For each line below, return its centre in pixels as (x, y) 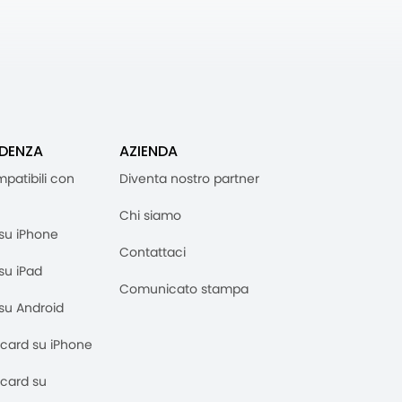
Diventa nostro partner (189, 179)
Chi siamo (150, 216)
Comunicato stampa (184, 289)
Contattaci (153, 253)
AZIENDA (149, 152)
